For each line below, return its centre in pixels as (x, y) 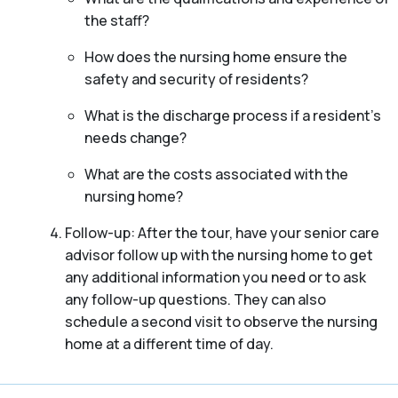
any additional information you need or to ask (215, 278)
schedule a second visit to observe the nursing (221, 322)
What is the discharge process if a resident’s (233, 116)
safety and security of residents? (196, 80)
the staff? (117, 21)
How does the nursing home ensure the (216, 57)
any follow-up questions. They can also (195, 300)
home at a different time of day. (169, 344)
